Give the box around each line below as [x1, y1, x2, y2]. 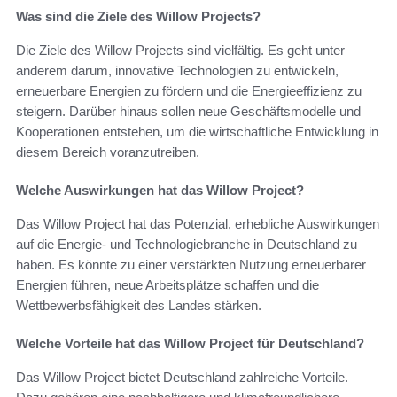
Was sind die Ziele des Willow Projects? [16, 9, 261, 25]
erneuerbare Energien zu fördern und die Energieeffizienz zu [16, 83, 362, 99]
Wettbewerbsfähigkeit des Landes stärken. [16, 298, 261, 314]
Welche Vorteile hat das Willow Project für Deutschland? [16, 336, 364, 352]
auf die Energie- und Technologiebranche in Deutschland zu [16, 237, 357, 253]
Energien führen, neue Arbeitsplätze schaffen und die [16, 277, 319, 293]
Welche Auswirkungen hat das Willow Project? [16, 183, 304, 198]
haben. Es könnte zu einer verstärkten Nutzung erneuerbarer [16, 257, 366, 273]
